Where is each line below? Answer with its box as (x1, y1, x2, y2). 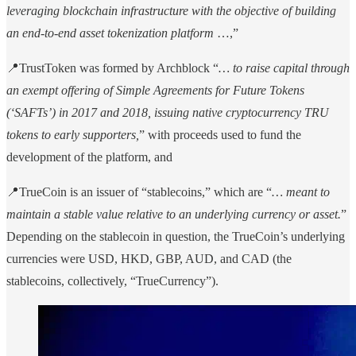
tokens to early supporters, (6, 128, 139, 142)
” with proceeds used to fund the (139, 128, 301, 142)
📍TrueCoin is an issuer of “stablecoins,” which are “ (6, 185, 272, 199)
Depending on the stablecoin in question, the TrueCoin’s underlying (6, 230, 345, 244)
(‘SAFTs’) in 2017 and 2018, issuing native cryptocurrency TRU (6, 106, 329, 120)
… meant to (272, 185, 330, 199)
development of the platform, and (6, 150, 172, 164)
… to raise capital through (219, 61, 350, 75)
